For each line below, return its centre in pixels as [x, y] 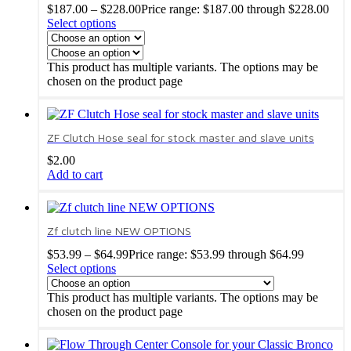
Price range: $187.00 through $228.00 [235, 9]
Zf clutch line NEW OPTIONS [119, 231]
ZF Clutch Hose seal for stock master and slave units [181, 137]
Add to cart [75, 175]
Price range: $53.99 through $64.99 [216, 255]
